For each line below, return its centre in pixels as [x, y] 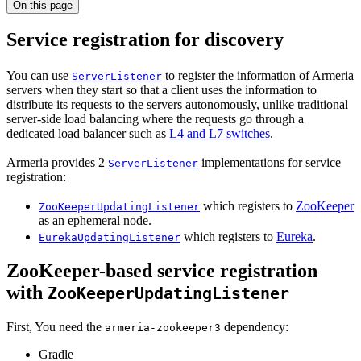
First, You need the [56, 327]
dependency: [255, 327]
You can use [39, 76]
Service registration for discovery [145, 40]
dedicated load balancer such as [88, 134]
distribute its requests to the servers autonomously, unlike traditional [177, 105]
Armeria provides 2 [57, 163]
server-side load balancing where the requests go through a [155, 119]
